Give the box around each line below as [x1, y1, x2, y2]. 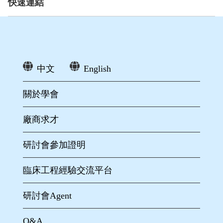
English [84, 64, 111, 74]
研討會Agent [23, 191, 72, 201]
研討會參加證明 [23, 140, 86, 150]
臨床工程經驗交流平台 [23, 165, 113, 176]
